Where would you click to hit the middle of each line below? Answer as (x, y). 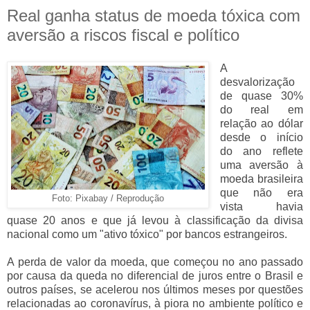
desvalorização (257, 82)
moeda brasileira (261, 179)
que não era (261, 192)
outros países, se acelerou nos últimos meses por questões (155, 289)
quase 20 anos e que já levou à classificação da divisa (155, 220)
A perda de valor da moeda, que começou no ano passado (155, 262)
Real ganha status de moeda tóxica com (154, 16)
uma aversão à (261, 165)
